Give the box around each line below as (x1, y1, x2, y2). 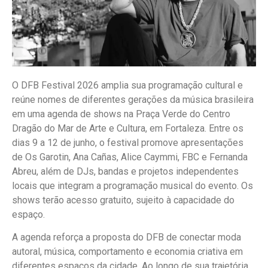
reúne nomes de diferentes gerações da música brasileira (12, 93, 254, 105)
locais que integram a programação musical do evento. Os (12, 179, 253, 191)
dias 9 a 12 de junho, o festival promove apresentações (12, 136, 243, 148)
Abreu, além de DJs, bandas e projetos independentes (12, 165, 239, 177)
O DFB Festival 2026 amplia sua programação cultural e (12, 79, 243, 91)
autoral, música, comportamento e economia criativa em (12, 245, 243, 257)
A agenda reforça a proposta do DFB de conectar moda (12, 231, 241, 243)
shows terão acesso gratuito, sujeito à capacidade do (12, 194, 234, 206)
